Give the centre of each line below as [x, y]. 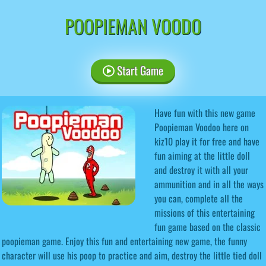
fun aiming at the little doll [202, 155]
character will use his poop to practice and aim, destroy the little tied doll [132, 255]
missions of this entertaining [205, 212]
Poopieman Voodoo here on [202, 127]
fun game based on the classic [208, 227]
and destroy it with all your [201, 170]
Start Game [139, 70]
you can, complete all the [199, 198]
